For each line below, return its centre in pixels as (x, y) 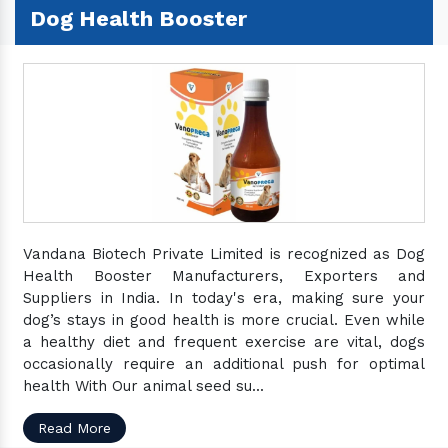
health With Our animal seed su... (143, 386)
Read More (74, 428)
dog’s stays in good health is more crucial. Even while (224, 320)
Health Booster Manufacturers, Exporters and (224, 276)
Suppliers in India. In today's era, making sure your (224, 298)
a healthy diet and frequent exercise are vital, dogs (224, 342)
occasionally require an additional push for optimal (224, 364)
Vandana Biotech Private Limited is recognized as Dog (224, 254)
